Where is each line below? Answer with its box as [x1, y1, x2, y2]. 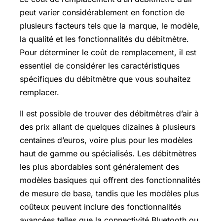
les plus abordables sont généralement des [20, 161, 179, 172]
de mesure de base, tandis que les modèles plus [20, 188, 199, 198]
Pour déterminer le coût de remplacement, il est [20, 47, 196, 57]
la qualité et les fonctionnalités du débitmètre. [20, 34, 189, 44]
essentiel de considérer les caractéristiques [20, 60, 180, 71]
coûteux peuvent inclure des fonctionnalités [20, 201, 181, 212]
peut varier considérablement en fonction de [20, 7, 184, 17]
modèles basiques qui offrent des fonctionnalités [20, 175, 200, 185]
